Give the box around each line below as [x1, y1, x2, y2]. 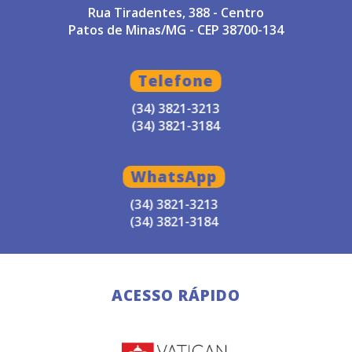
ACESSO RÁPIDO [112, 285, 240, 306]
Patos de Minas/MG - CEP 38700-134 [68, 20, 284, 38]
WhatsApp [133, 166, 219, 187]
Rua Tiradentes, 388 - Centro [88, 3, 264, 21]
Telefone [138, 70, 214, 91]
